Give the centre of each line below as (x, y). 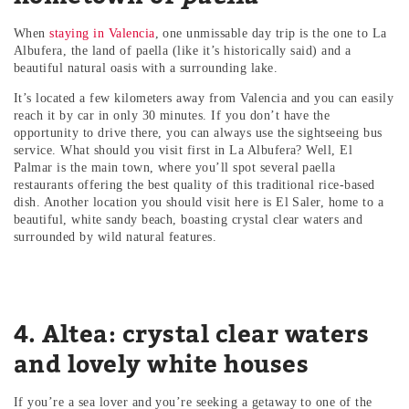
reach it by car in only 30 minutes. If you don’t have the (172, 116)
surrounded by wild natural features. (115, 237)
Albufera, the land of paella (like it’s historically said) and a (183, 51)
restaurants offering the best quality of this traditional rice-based (194, 185)
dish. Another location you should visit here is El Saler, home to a (199, 203)
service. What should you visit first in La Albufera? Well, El (184, 151)
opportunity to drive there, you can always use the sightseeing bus (198, 133)
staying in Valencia (102, 34)
